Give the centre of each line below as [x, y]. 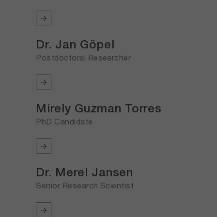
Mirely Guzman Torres [99, 108]
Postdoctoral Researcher [84, 57]
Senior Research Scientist [85, 185]
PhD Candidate [64, 121]
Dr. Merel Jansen [85, 172]
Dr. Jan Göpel [75, 44]
